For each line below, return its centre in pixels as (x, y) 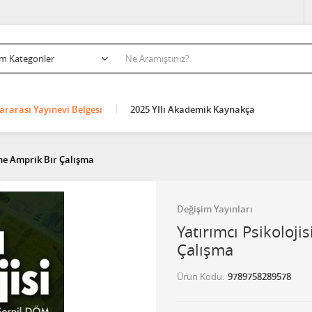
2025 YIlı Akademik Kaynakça (192, 109)
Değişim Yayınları (215, 209)
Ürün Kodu (200, 276)
